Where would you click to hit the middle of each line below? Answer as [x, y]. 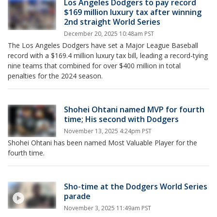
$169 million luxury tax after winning [133, 12]
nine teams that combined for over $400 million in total [94, 66]
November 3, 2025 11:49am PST [108, 208]
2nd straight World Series [112, 22]
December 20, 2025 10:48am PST [109, 34]
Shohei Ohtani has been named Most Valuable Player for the [102, 143]
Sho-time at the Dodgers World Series [136, 186]
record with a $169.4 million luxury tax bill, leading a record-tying [108, 55]
